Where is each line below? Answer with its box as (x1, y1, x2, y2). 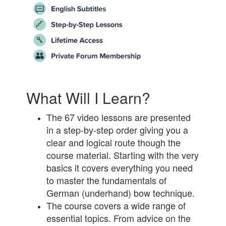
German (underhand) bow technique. (46, 186, 195, 199)
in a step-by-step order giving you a (46, 123, 189, 136)
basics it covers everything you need (46, 160, 193, 174)
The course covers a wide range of (46, 198, 186, 212)
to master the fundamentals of (46, 173, 167, 187)
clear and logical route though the (46, 135, 181, 149)
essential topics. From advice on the (46, 211, 191, 224)
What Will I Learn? (26, 86, 151, 108)
